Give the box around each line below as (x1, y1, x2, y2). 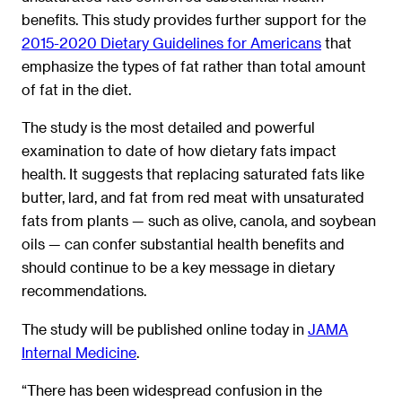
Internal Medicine (22, 343, 136, 361)
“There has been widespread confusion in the (22, 381, 322, 399)
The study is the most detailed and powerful (22, 118, 315, 136)
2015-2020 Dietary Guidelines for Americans (22, 33, 321, 51)
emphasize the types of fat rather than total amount (22, 57, 366, 74)
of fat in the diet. (22, 80, 131, 98)
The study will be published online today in (22, 319, 308, 337)
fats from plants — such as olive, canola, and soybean (22, 212, 376, 230)
